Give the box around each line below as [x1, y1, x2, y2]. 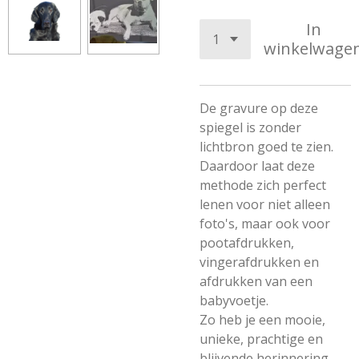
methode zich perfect [200, 176, 326, 194]
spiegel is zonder [200, 119, 301, 136]
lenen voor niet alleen [200, 196, 330, 213]
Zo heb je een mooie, [200, 311, 325, 329]
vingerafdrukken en [200, 253, 319, 271]
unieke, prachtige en [200, 330, 323, 348]
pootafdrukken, [200, 234, 294, 252]
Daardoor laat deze [200, 157, 315, 175]
